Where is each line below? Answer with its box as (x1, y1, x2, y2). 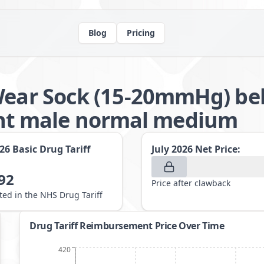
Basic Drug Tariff (12, 143, 90, 156)
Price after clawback (151, 177, 230, 189)
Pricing (126, 27, 155, 38)
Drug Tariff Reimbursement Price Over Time (29, 219, 225, 232)
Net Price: (195, 143, 240, 156)
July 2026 (151, 143, 193, 156)
